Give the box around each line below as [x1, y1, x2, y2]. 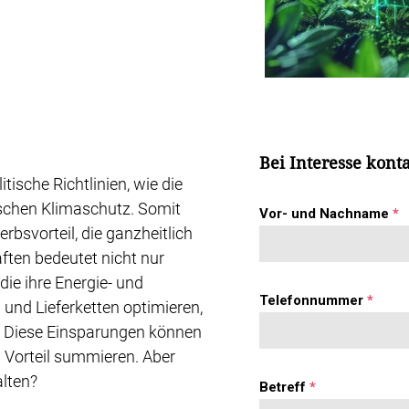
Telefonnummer [259, 291, 367, 309]
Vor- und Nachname [259, 204, 393, 222]
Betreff [259, 378, 309, 395]
